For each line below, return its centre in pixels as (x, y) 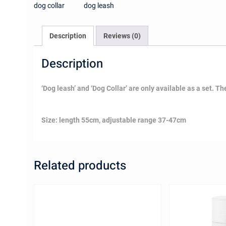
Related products (80, 166)
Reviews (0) (122, 36)
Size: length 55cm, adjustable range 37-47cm (114, 120)
